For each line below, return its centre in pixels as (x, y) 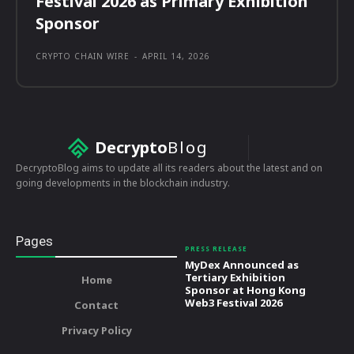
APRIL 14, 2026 (176, 56)
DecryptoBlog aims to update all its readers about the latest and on (169, 168)
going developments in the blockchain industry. (123, 183)
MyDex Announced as (242, 265)
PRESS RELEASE (216, 249)
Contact (96, 305)
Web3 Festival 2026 (233, 303)
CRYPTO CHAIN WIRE (83, 56)
